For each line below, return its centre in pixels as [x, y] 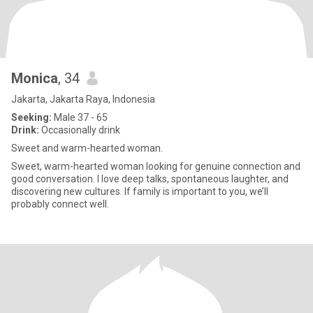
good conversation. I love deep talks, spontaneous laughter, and [150, 179]
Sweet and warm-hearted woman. [87, 148]
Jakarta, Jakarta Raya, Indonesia [83, 99]
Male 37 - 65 [80, 117]
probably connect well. [60, 204]
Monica [35, 78]
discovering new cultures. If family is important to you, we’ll [140, 191]
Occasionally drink [80, 130]
